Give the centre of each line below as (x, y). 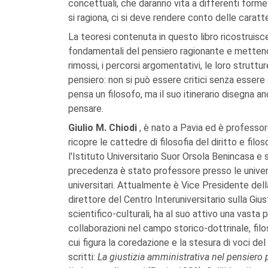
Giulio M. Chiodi (104, 128)
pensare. (86, 109)
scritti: (83, 257)
